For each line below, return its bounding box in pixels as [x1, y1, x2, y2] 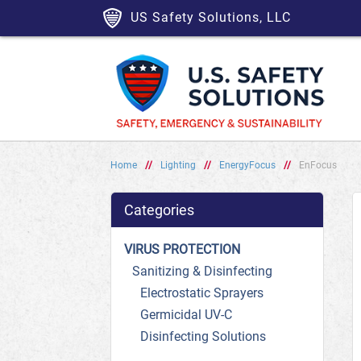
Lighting [160, 160, 196, 171]
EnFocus [299, 160, 337, 171]
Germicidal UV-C [140, 307, 232, 322]
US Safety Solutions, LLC [131, 10, 291, 25]
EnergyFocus [219, 160, 276, 171]
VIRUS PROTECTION [124, 242, 240, 257]
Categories [124, 201, 194, 218]
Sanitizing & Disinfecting [132, 263, 272, 279]
